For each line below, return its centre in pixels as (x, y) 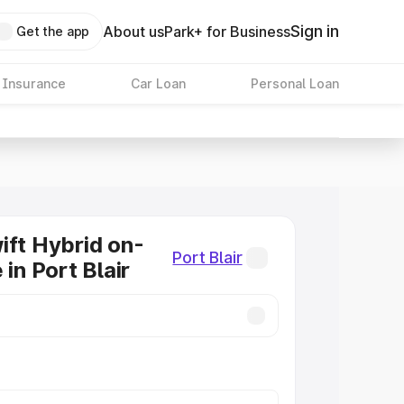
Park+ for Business (228, 32)
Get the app (53, 31)
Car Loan (158, 83)
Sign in (315, 31)
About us (134, 32)
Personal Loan (294, 83)
